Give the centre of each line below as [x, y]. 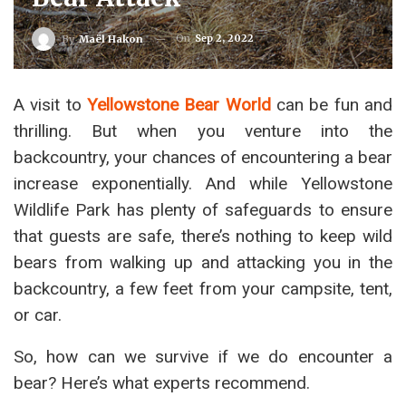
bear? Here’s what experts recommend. [162, 383]
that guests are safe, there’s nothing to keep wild [203, 236]
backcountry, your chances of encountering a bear [203, 157]
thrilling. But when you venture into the [203, 131]
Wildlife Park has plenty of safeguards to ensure [203, 210]
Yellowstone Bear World [179, 105]
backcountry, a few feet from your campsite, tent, [203, 289]
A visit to [50, 105]
